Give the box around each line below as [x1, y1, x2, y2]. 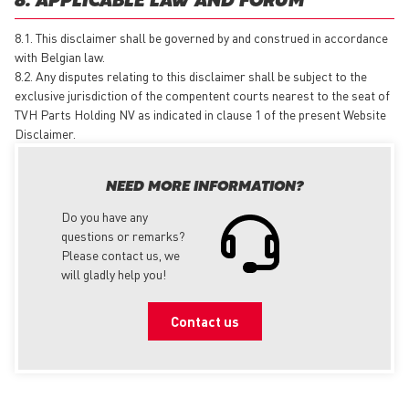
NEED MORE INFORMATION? [105, 180, 304, 194]
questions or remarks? [61, 226, 185, 244]
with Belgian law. [15, 47, 108, 65]
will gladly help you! [61, 265, 166, 282]
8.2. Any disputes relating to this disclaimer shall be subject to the [15, 67, 367, 84]
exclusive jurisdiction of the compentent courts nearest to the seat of [15, 86, 390, 103]
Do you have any [61, 207, 148, 225]
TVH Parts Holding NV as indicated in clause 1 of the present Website [15, 105, 386, 122]
